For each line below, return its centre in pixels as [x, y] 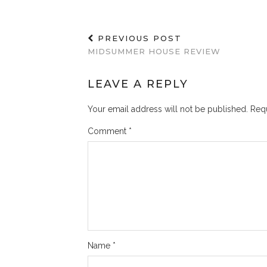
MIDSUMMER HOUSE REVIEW [154, 51]
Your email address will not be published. [168, 109]
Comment [108, 131]
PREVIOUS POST [138, 38]
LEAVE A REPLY [138, 84]
